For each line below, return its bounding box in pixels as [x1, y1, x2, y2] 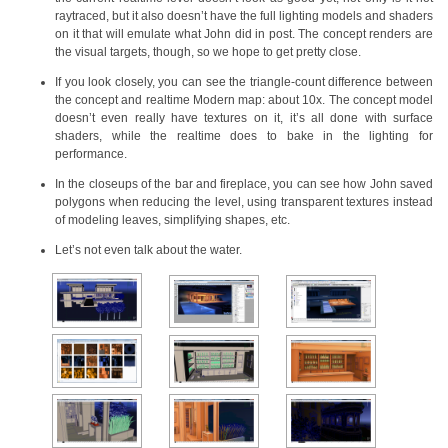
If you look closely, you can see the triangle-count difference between [55, 75, 433, 90]
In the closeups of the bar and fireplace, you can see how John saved [55, 177, 433, 192]
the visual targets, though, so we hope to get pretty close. [55, 45, 361, 60]
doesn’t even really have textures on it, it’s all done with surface [55, 111, 433, 126]
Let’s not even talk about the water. [55, 243, 242, 258]
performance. [55, 147, 127, 162]
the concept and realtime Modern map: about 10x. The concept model [55, 93, 433, 108]
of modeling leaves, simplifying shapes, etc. [55, 213, 290, 228]
